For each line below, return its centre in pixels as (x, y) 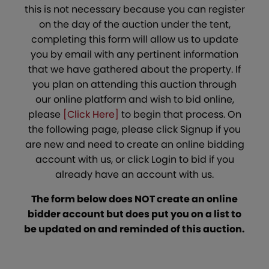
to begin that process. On (180, 115)
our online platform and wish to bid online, (134, 100)
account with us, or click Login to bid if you (134, 160)
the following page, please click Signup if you (134, 130)
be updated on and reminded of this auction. (134, 229)
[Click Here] (91, 115)
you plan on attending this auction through (134, 85)
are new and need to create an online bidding (134, 145)
